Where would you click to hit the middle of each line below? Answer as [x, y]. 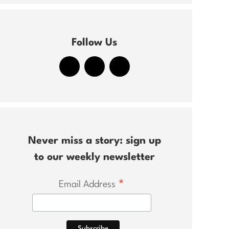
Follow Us [94, 43]
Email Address [89, 185]
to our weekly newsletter [94, 157]
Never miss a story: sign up [94, 141]
